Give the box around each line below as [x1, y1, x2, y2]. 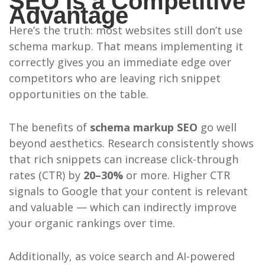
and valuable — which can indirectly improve [8, 200, 237, 215]
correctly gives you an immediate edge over [8, 55, 231, 70]
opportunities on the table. [8, 87, 148, 102]
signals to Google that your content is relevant [8, 184, 248, 199]
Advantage [8, 2, 128, 29]
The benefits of [8, 120, 90, 135]
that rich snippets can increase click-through [8, 152, 238, 167]
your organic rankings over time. [8, 216, 175, 231]
